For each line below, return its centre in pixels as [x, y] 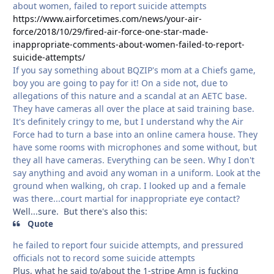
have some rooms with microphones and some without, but [135, 147]
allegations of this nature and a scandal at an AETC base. [130, 96]
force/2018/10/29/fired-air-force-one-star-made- [111, 32]
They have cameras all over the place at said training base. [134, 109]
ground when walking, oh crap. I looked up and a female [129, 186]
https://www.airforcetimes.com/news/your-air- [107, 19]
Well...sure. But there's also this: [80, 212]
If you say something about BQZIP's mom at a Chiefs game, [134, 70]
